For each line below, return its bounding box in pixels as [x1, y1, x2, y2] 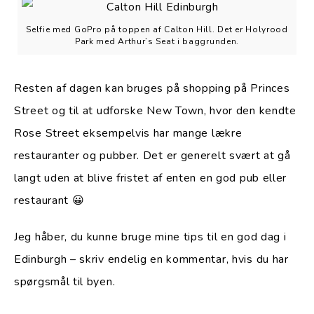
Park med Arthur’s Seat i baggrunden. [74, 35, 240, 47]
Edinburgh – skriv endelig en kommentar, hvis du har [14, 252, 289, 268]
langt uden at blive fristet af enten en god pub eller [14, 170, 287, 186]
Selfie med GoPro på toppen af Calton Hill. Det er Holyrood [26, 23, 288, 35]
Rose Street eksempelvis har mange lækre [14, 125, 243, 141]
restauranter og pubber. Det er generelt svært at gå [14, 147, 291, 163]
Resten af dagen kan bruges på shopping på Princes [14, 80, 290, 96]
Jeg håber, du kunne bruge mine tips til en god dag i [14, 229, 287, 245]
